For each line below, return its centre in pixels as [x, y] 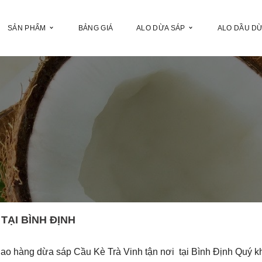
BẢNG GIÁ [96, 28]
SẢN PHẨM [27, 28]
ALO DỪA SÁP [161, 28]
